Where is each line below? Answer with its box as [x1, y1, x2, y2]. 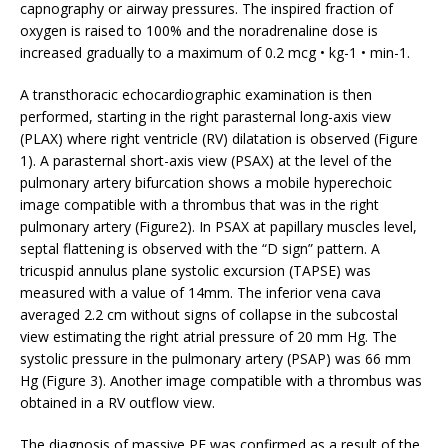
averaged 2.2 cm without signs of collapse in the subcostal [20, 304, 398, 324]
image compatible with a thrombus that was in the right [20, 194, 379, 214]
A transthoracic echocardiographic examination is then [20, 84, 372, 104]
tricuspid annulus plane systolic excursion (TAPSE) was [20, 260, 371, 280]
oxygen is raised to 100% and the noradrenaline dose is [20, 20, 378, 40]
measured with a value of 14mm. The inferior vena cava [20, 282, 381, 302]
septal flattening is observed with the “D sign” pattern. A [20, 238, 380, 258]
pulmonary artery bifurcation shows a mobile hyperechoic [20, 172, 392, 192]
